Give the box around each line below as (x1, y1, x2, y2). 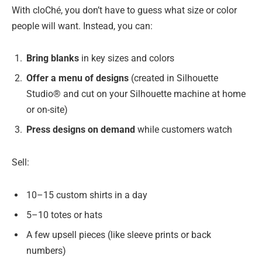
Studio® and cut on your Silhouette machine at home (26, 88, 246, 100)
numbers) (26, 244, 66, 256)
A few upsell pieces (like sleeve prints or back (26, 229, 211, 240)
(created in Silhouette (129, 73, 218, 84)
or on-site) (26, 104, 68, 116)
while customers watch (135, 124, 232, 136)
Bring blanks (26, 53, 79, 64)
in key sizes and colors (79, 53, 174, 64)
